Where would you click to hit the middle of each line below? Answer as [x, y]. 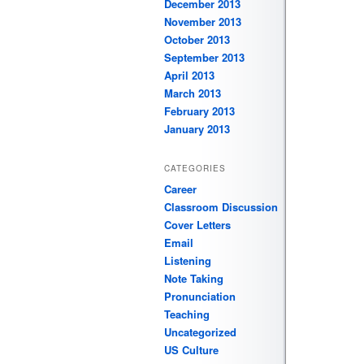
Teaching [187, 314]
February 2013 [199, 110]
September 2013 [204, 57]
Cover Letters [197, 225]
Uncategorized [200, 332]
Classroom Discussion [221, 207]
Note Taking [194, 279]
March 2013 [193, 93]
